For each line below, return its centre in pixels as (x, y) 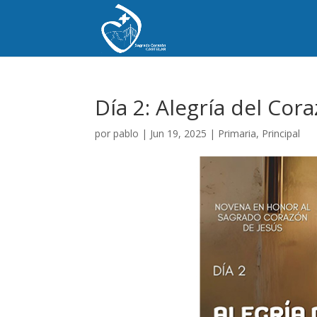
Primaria (237, 133)
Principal (281, 133)
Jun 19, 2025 (179, 133)
